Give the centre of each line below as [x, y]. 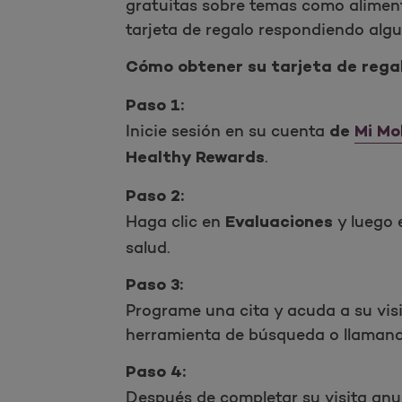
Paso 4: [155, 374]
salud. [148, 248]
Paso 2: [154, 198]
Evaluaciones [279, 224]
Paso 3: [154, 287]
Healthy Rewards [195, 159]
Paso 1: [154, 107]
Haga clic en [175, 222]
